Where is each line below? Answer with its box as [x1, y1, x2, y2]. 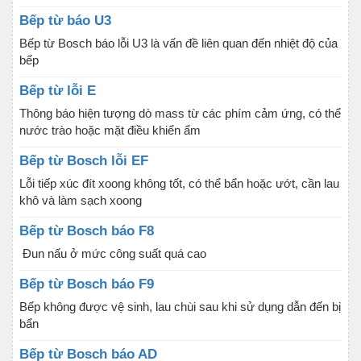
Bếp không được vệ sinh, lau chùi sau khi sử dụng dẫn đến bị [19, 300, 341, 313]
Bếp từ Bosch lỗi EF [19, 153, 148, 168]
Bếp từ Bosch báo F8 [19, 223, 154, 239]
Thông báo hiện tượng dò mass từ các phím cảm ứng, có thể [19, 106, 341, 120]
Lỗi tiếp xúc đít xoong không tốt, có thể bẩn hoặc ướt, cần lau [19, 176, 339, 190]
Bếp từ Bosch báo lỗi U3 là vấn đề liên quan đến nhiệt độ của [19, 36, 338, 50]
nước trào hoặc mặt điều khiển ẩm [19, 123, 201, 137]
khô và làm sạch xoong [19, 193, 142, 207]
